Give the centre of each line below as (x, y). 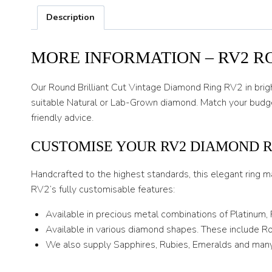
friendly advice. (62, 118)
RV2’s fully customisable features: (103, 190)
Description (71, 17)
